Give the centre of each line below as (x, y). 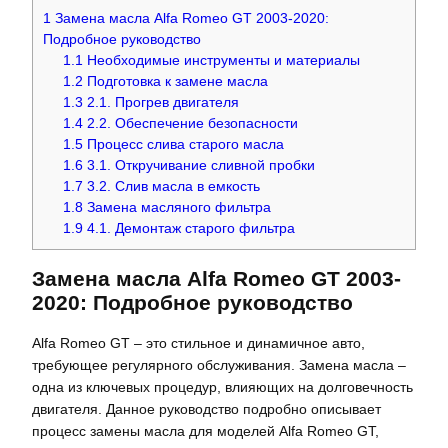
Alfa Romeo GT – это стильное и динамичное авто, (198, 343)
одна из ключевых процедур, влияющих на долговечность (222, 387)
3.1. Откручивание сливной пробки (199, 165)
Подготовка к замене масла (176, 81)
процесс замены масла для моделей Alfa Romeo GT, (205, 431)
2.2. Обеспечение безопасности (191, 123)
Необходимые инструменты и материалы (222, 60)
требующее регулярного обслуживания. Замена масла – (219, 365)
